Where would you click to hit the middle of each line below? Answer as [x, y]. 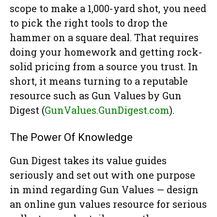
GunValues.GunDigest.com [107, 110]
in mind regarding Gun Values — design [104, 190]
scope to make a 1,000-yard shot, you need [108, 8]
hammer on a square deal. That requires [104, 38]
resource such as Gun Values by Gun [96, 96]
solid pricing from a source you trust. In [104, 67]
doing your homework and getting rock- [106, 52]
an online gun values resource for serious [108, 204]
